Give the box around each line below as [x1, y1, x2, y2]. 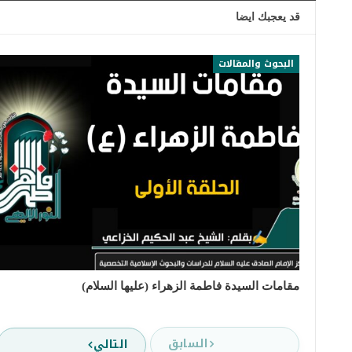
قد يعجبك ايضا [236, 10, 300, 23]
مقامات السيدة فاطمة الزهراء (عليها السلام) [82, 279, 299, 292]
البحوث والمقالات [218, 54, 294, 72]
